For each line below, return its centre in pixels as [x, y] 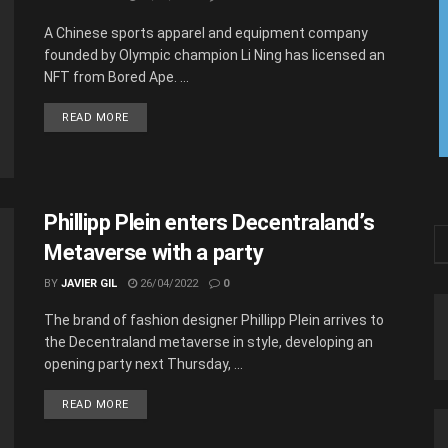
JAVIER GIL [89, 284]
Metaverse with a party [154, 253]
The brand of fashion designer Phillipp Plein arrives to [214, 320]
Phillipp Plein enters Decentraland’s [209, 223]
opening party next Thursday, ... [143, 364]
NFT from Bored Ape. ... [116, 77]
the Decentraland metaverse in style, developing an [208, 342]
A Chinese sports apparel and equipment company [206, 33]
